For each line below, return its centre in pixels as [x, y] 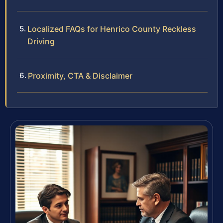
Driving [41, 42]
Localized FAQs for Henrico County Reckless [112, 29]
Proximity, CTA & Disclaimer [80, 76]
